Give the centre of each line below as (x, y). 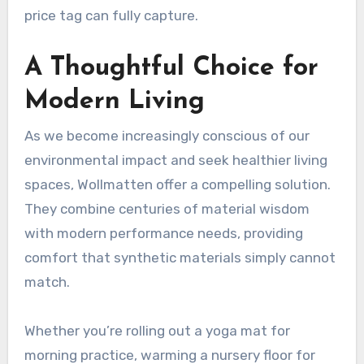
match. (47, 282)
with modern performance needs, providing (163, 234)
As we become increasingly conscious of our (167, 136)
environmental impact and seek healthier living (175, 160)
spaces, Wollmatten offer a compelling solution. (177, 185)
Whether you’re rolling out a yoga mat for (157, 331)
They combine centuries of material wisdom (167, 209)
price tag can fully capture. (111, 15)
